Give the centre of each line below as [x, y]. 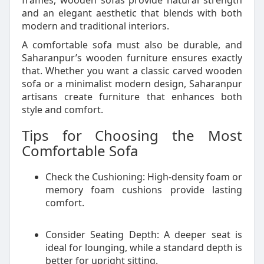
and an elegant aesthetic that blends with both [132, 13]
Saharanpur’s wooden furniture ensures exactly [132, 58]
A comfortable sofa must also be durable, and [132, 45]
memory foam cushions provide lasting [144, 190]
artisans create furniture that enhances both [132, 97]
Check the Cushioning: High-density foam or [144, 177]
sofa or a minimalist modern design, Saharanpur [132, 84]
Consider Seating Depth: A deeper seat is [144, 235]
